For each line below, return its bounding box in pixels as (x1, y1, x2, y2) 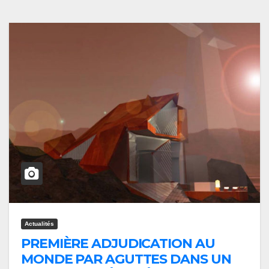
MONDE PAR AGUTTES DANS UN (21, 251, 231, 268)
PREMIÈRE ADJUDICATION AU (21, 235, 215, 252)
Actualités (25, 220, 54, 228)
